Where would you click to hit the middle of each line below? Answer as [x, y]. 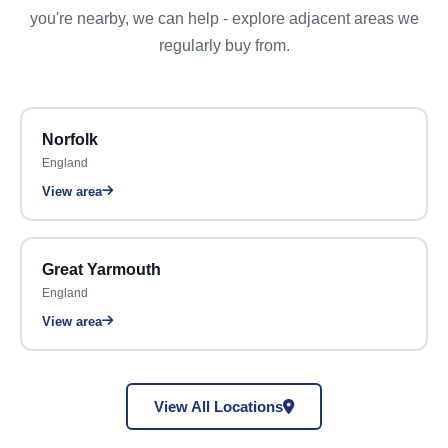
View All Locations [218, 406]
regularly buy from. [224, 45]
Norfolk [69, 139]
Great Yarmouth [101, 269]
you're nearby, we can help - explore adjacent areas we [224, 18]
